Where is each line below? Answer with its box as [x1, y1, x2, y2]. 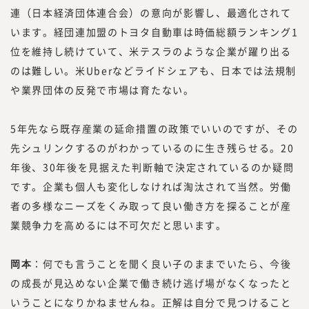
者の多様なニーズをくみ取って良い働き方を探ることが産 [10, 198, 292, 212]
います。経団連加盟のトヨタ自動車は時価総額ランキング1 [10, 24, 299, 39]
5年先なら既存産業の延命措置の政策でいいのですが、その [10, 121, 299, 135]
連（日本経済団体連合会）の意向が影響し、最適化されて [10, 5, 292, 19]
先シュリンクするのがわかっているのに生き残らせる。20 [10, 140, 295, 154]
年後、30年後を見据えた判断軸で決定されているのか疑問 [10, 159, 295, 174]
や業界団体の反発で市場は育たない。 [10, 82, 195, 97]
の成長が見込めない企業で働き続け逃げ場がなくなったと [10, 275, 292, 290]
